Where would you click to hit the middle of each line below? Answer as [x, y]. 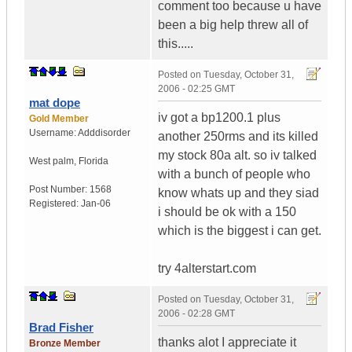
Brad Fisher [61, 328]
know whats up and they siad [238, 193]
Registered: [55, 204]
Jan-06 [96, 204]
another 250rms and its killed [238, 137]
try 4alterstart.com [207, 269]
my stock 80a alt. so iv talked [237, 156]
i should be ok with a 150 [227, 212]
